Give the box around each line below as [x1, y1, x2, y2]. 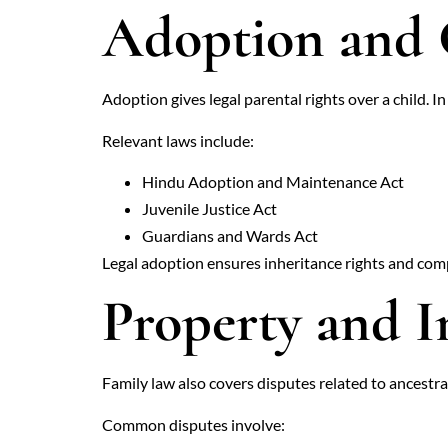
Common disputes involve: [102, 414, 285, 434]
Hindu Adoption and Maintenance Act [142, 171, 404, 191]
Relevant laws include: [102, 130, 254, 150]
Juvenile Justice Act [142, 198, 277, 218]
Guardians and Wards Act [142, 225, 318, 245]
